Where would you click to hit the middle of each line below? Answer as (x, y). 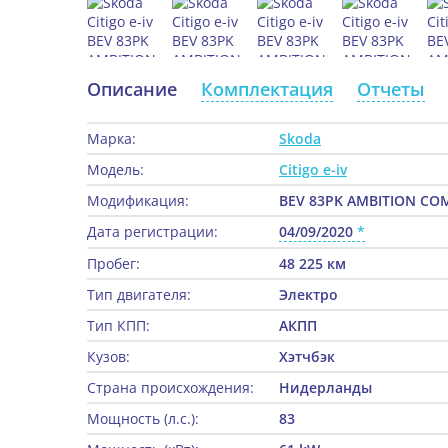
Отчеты (391, 89)
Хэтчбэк (307, 357)
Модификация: (138, 201)
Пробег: (113, 264)
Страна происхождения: (170, 388)
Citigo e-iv (313, 170)
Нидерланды (325, 388)
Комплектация (267, 89)
